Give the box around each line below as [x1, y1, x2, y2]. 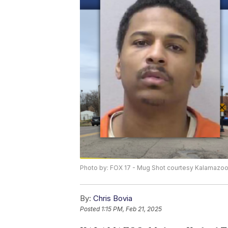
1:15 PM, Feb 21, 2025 [101, 205, 162, 213]
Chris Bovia [93, 193, 132, 203]
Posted [80, 205, 101, 213]
